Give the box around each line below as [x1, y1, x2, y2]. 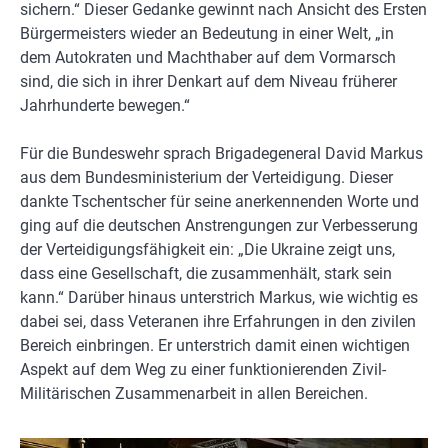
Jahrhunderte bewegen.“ [20, 96, 190, 116]
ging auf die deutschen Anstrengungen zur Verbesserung [20, 216, 418, 236]
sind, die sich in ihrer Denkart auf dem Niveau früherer [20, 72, 397, 92]
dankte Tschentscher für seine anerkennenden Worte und [20, 192, 419, 212]
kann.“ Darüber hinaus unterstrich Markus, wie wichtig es [20, 288, 418, 308]
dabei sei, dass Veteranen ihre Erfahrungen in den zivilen [20, 312, 416, 332]
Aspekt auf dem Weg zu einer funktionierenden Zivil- [20, 360, 386, 380]
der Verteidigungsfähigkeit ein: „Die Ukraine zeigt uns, [20, 240, 395, 260]
